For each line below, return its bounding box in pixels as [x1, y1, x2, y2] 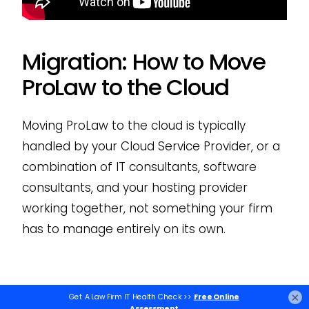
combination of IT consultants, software [21, 159, 257, 176]
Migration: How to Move [21, 46, 266, 78]
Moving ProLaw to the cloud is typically [21, 117, 246, 134]
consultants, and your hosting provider [21, 179, 248, 197]
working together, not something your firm [21, 200, 272, 217]
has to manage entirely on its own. [21, 221, 226, 238]
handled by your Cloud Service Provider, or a [21, 138, 280, 155]
